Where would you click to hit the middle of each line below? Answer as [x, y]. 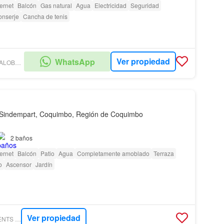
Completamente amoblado [113, 153]
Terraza [163, 153]
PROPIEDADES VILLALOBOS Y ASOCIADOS [18, 62]
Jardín [44, 164]
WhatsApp [75, 61]
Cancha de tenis [45, 16]
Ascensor [18, 164]
